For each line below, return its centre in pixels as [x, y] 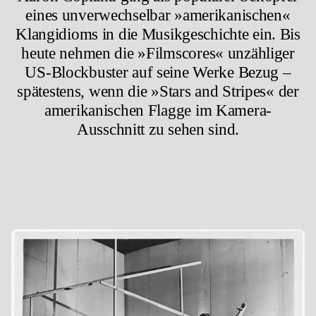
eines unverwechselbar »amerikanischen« [158, 15]
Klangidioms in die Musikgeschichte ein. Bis [158, 34]
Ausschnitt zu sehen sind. [158, 129]
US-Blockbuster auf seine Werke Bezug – [158, 72]
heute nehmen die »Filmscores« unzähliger [158, 53]
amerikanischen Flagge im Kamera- [158, 110]
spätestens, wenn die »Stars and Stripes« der [158, 91]
